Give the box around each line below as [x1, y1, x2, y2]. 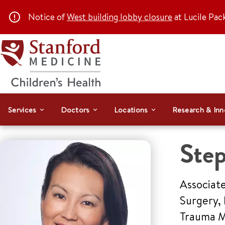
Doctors [60, 104, 90, 115]
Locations [114, 104, 148, 115]
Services [8, 104, 37, 115]
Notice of [28, 11, 67, 23]
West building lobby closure [67, 11, 172, 23]
